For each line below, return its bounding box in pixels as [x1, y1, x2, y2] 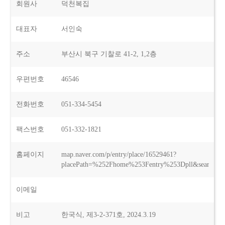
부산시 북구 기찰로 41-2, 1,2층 [61, 50, 157, 58]
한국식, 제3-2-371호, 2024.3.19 [61, 210, 156, 218]
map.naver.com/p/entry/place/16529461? [61, 150, 177, 158]
